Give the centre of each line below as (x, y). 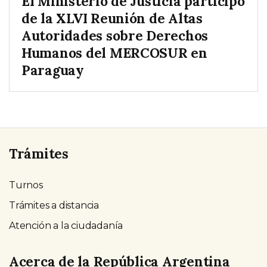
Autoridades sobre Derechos (115, 36)
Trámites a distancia (54, 206)
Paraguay (53, 70)
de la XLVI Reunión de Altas (112, 18)
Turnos (26, 185)
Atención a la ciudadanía (66, 226)
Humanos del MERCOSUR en (114, 53)
